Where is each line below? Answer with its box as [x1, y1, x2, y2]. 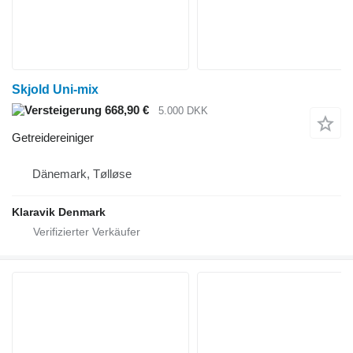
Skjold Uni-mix [12, 83, 98, 97]
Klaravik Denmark [12, 205, 106, 218]
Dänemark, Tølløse [32, 166, 132, 180]
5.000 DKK [158, 105, 208, 117]
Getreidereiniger [12, 130, 94, 144]
